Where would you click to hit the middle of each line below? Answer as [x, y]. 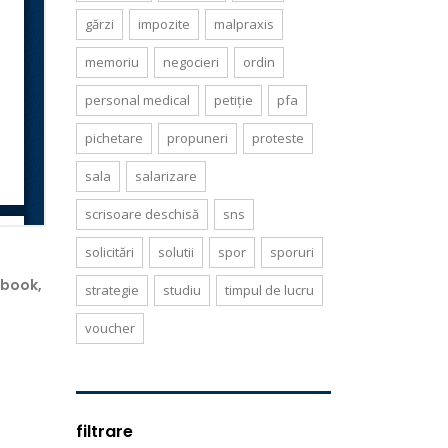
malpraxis [244, 24]
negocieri [191, 62]
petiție [233, 100]
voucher [110, 328]
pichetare [114, 138]
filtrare [104, 431]
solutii [176, 252]
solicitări [109, 252]
